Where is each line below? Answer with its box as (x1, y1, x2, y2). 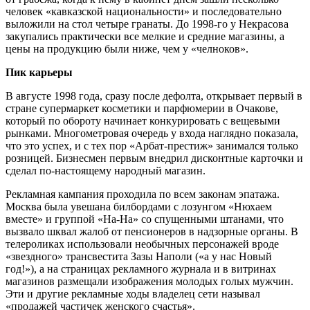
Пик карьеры (6, 66, 73, 78)
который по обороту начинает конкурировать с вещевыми (6, 114, 280, 127)
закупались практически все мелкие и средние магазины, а (6, 30, 284, 42)
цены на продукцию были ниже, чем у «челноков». (6, 42, 248, 55)
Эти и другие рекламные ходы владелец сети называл (6, 287, 260, 300)
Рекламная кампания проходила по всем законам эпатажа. (6, 188, 280, 200)
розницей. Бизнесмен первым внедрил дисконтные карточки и (6, 152, 303, 164)
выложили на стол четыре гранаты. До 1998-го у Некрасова (6, 17, 289, 30)
